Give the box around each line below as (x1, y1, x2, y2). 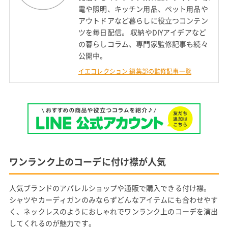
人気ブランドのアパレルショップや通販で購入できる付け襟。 (9, 183, 211, 193)
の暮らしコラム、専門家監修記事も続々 (78, 39, 208, 49)
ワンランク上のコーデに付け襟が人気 (9, 155, 166, 169)
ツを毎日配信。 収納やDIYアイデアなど (78, 27, 207, 38)
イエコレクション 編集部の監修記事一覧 (78, 67, 191, 76)
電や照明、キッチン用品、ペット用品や (78, 4, 208, 14)
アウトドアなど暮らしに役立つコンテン (78, 15, 208, 26)
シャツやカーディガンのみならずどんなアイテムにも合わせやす (9, 194, 218, 205)
